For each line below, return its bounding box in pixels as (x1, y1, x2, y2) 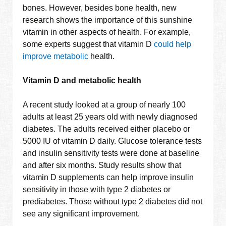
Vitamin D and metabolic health (23, 76, 142, 85)
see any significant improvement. (23, 209, 140, 218)
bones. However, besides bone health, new (23, 4, 177, 13)
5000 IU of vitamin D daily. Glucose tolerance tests (23, 137, 202, 146)
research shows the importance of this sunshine (23, 16, 193, 25)
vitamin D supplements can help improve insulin (23, 173, 194, 182)
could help (154, 40, 192, 49)
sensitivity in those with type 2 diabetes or (23, 185, 171, 194)
